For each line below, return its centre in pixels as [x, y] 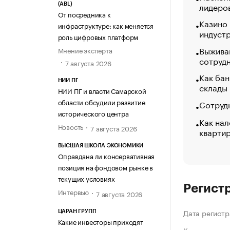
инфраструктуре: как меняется [106, 25]
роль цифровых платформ [98, 36]
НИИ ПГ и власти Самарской [102, 91]
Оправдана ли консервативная [106, 156]
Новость [71, 127]
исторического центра [93, 113]
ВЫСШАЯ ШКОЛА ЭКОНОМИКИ [101, 146]
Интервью [73, 192]
